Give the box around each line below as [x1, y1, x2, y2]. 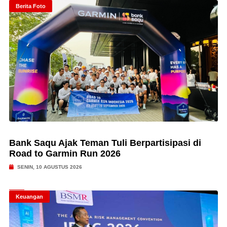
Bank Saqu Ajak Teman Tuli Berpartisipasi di [9, 138, 201, 148]
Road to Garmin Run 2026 [9, 148, 121, 159]
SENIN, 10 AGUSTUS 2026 [15, 164, 82, 170]
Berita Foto [15, 3, 46, 9]
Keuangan [15, 194, 43, 200]
